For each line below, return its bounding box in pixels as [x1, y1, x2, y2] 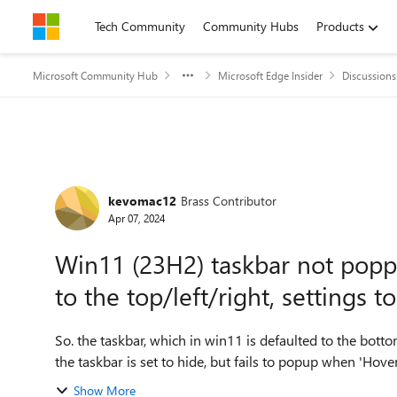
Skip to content [51, 18, 133, 35]
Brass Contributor [181, 191, 276, 209]
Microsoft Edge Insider [218, 68, 323, 82]
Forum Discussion [31, 161, 253, 199]
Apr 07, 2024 [108, 210, 165, 225]
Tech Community [95, 18, 185, 35]
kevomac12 [108, 191, 176, 209]
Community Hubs [203, 18, 299, 35]
